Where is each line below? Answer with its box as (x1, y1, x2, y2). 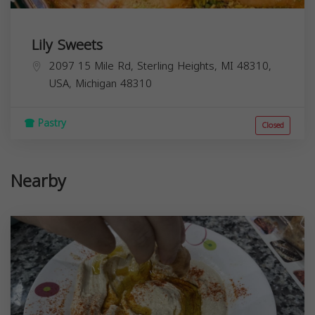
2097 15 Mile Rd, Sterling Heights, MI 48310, (49, 56, 271, 76)
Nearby (11, 165, 66, 198)
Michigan (75, 73, 117, 94)
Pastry (34, 113, 66, 133)
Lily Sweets (32, 31, 103, 58)
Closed (262, 117, 284, 133)
